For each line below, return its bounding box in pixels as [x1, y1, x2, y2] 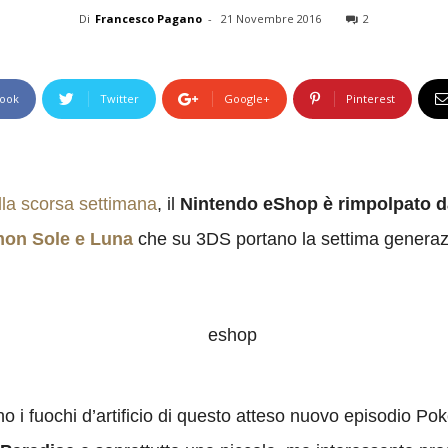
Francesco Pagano [95, 11, 202, 26]
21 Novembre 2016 [221, 11, 321, 26]
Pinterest [346, 91, 395, 106]
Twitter [100, 91, 139, 106]
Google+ [224, 91, 270, 106]
